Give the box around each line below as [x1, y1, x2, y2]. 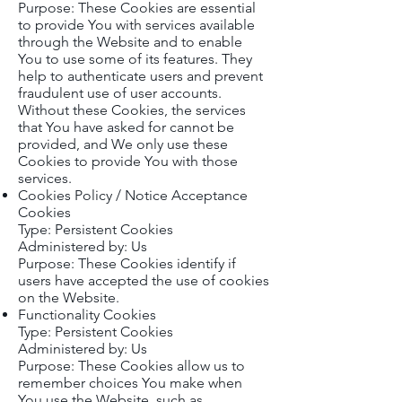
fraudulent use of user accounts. [18, 84, 222, 101]
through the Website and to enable [18, 33, 242, 50]
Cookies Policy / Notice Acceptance [18, 187, 248, 204]
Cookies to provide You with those [18, 153, 238, 170]
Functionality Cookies [18, 306, 156, 323]
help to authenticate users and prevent [18, 67, 263, 84]
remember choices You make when [18, 374, 242, 391]
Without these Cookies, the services [18, 101, 246, 118]
